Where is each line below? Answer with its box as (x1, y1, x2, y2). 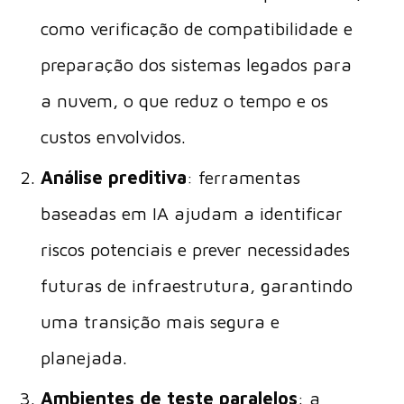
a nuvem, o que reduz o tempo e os (40, 90, 328, 111)
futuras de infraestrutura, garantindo (40, 275, 353, 296)
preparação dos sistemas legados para (40, 54, 352, 75)
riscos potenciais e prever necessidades (40, 239, 350, 260)
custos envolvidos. (40, 126, 186, 147)
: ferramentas (186, 167, 300, 188)
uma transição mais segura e (40, 311, 280, 332)
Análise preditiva (40, 167, 187, 188)
